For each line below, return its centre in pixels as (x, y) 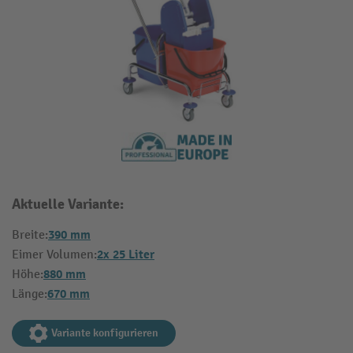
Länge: (30, 295)
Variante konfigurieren (105, 333)
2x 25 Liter (126, 255)
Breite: (30, 236)
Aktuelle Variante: (68, 205)
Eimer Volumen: (54, 255)
